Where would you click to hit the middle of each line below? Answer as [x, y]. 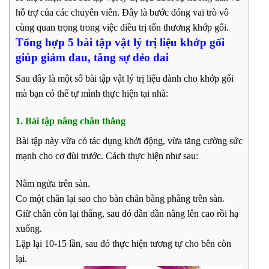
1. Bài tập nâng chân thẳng [71, 121]
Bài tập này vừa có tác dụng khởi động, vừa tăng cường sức [129, 141]
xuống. [29, 229]
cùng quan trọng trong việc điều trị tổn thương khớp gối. [122, 28]
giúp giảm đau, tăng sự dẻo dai [92, 58]
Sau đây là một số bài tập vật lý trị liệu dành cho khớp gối [125, 79]
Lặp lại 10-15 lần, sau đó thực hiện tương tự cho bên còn [123, 244]
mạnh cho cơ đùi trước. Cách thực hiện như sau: [107, 156]
